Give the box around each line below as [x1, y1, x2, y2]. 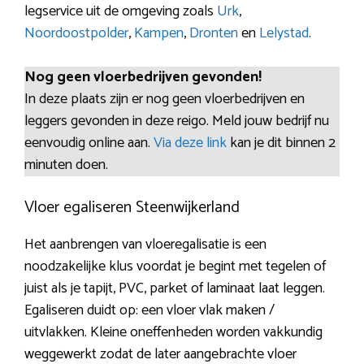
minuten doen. [24, 153, 108, 178]
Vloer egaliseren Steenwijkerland [24, 194, 240, 222]
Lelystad [259, 21, 309, 46]
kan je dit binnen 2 [230, 131, 336, 156]
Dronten [189, 21, 238, 46]
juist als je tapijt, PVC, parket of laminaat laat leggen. [24, 276, 325, 301]
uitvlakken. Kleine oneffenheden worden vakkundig [24, 320, 323, 345]
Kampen [134, 21, 184, 46]
